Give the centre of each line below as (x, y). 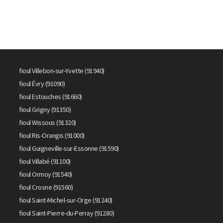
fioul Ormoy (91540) (46, 174)
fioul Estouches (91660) (51, 97)
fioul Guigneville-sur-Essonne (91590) (69, 148)
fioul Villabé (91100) (45, 161)
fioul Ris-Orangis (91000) (52, 135)
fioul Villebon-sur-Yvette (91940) (62, 71)
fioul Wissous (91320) (48, 122)
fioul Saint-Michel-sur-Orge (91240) (66, 200)
